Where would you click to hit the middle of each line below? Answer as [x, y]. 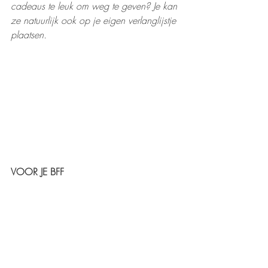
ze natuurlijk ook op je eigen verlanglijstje [95, 20]
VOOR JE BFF [37, 172]
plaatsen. [30, 35]
